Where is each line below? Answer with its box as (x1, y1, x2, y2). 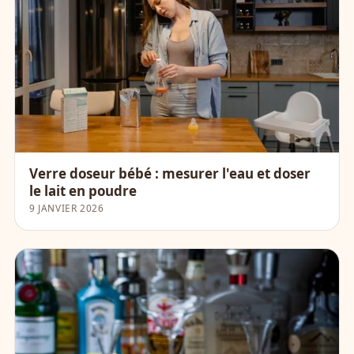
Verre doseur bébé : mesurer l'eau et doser (29, 164, 311, 183)
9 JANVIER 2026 (29, 201, 104, 214)
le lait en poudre (29, 181, 137, 200)
